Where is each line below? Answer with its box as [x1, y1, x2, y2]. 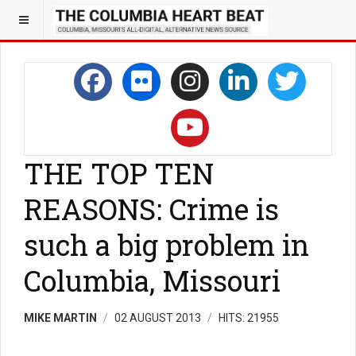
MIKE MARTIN [24, 311, 97, 324]
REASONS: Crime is [24, 190, 279, 228]
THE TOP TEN [24, 154, 214, 192]
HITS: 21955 [219, 311, 279, 324]
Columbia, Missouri [24, 261, 281, 300]
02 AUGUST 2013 [114, 311, 203, 324]
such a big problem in [24, 226, 309, 264]
